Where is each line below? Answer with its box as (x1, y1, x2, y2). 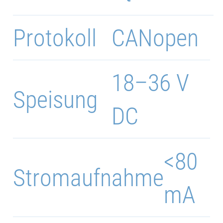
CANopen (111, 24, 199, 53)
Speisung (13, 85, 98, 114)
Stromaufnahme (13, 164, 164, 193)
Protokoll (13, 24, 97, 53)
